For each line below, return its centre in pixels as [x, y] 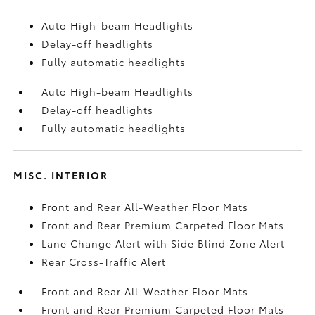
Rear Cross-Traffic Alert [104, 261]
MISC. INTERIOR [61, 175]
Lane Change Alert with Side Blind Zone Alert [163, 243]
